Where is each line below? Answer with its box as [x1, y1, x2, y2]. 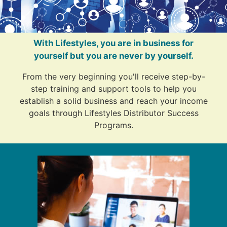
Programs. [94, 120, 133, 130]
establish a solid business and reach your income [19, 95, 208, 106]
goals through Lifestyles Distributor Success [28, 107, 199, 118]
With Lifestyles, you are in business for [33, 37, 194, 48]
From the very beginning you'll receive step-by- [22, 71, 205, 82]
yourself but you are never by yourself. [33, 50, 194, 61]
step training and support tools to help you [30, 83, 197, 94]
